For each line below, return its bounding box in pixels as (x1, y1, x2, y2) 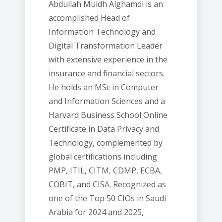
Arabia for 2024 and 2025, (49, 207, 144, 218)
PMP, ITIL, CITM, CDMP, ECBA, (49, 165, 162, 176)
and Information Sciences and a (49, 96, 165, 107)
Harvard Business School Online (49, 110, 167, 120)
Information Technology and (49, 26, 156, 37)
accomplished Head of (49, 12, 130, 23)
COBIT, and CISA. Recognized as (49, 179, 166, 190)
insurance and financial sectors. (49, 68, 165, 79)
